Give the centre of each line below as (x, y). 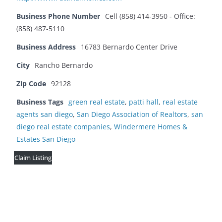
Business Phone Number (58, 16)
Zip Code (31, 84)
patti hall (144, 102)
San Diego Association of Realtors (132, 114)
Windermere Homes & (151, 127)
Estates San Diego (46, 139)
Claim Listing (33, 158)
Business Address (46, 47)
